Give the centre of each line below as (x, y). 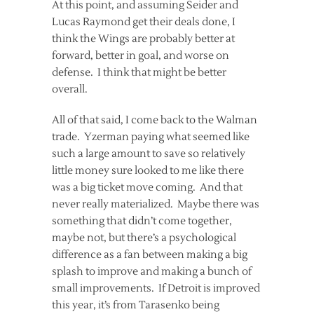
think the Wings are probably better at (143, 39)
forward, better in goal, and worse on (141, 55)
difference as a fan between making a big (150, 254)
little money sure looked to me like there (148, 170)
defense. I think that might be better (139, 72)
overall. (70, 89)
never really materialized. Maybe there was (156, 204)
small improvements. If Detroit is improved (156, 288)
